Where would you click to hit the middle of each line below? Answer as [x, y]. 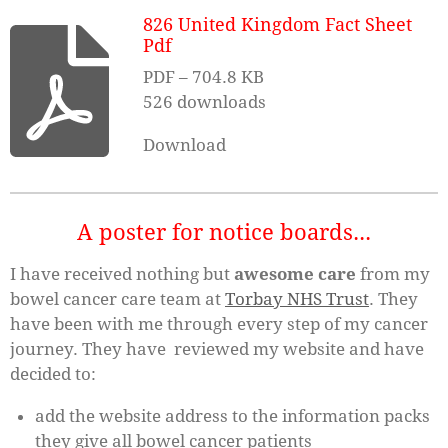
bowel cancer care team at [117, 299]
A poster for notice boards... [224, 232]
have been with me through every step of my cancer [219, 324]
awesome [274, 274]
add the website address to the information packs [232, 416]
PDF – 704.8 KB [203, 76]
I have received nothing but [122, 274]
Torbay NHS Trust [297, 299]
